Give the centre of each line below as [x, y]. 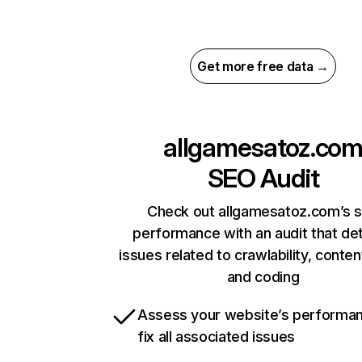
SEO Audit [263, 179]
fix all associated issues [216, 337]
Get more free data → [263, 67]
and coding [263, 277]
